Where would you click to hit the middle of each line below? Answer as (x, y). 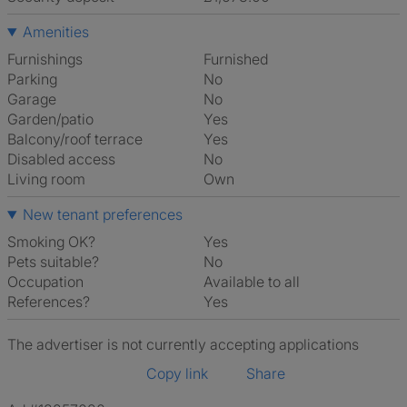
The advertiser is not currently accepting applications (183, 344)
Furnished (239, 59)
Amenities (55, 32)
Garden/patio (50, 119)
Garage (32, 99)
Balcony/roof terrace (75, 139)
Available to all (256, 282)
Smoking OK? (51, 242)
